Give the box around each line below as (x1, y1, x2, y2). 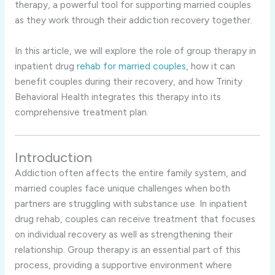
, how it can (185, 60, 235, 72)
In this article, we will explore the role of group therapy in (14, 44, 256, 56)
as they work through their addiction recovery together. (14, 14, 252, 26)
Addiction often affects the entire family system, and (14, 166, 246, 179)
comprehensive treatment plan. (14, 106, 149, 118)
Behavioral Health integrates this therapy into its (14, 90, 221, 103)
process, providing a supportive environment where (14, 258, 232, 271)
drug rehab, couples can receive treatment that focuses (14, 212, 255, 225)
